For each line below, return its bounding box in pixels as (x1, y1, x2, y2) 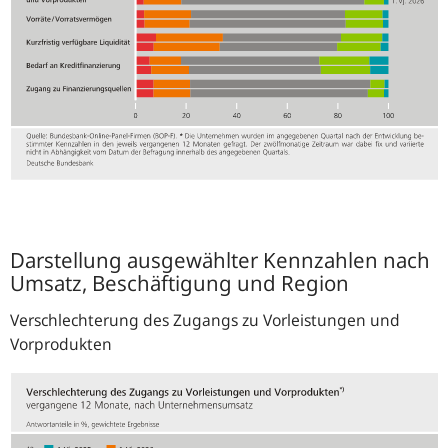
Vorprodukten (10, 333, 112, 356)
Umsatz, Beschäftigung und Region (10, 269, 349, 298)
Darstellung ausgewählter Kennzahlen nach (10, 246, 430, 275)
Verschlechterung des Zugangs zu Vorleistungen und (10, 309, 400, 332)
